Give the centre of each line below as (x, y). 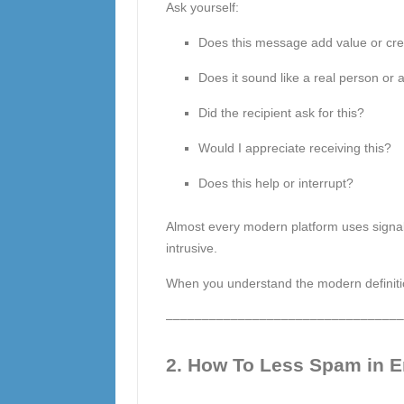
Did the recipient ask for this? (281, 113)
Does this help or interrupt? (275, 183)
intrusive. (191, 248)
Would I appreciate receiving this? (294, 148)
